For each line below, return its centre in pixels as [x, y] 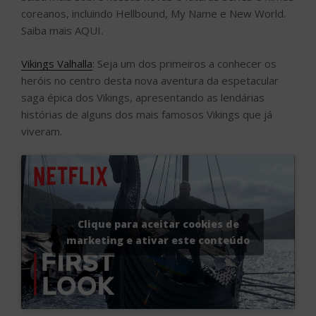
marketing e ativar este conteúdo [158, 241]
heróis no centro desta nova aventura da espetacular [150, 80]
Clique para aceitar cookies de [158, 224]
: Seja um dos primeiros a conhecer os [184, 63]
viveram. [42, 131]
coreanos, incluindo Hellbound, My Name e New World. [153, 14]
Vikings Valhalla [57, 63]
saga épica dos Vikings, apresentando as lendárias [143, 97]
